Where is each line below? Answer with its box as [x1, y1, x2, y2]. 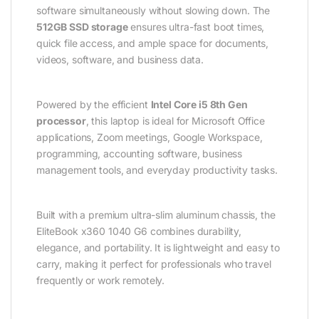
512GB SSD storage [36, 20, 128, 33]
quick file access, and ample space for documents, [36, 36, 269, 49]
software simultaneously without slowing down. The [36, 4, 271, 16]
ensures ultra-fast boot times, [127, 20, 265, 33]
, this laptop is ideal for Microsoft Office [85, 114, 265, 127]
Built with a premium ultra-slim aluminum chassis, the [36, 208, 276, 221]
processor [36, 114, 86, 127]
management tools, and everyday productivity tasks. [36, 163, 278, 176]
